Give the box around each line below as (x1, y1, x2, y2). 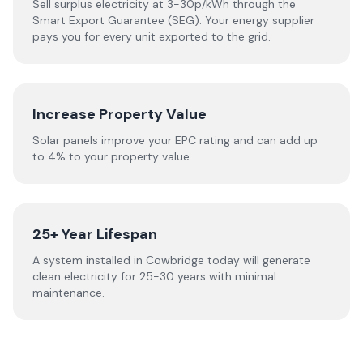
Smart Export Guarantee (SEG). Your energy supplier (32, 13, 314, 28)
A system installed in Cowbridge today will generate (32, 253, 310, 267)
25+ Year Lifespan (32, 224, 157, 244)
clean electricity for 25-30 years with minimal (32, 269, 276, 284)
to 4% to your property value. (32, 149, 192, 164)
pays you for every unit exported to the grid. (32, 29, 271, 44)
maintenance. (32, 285, 105, 300)
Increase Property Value (32, 105, 207, 124)
